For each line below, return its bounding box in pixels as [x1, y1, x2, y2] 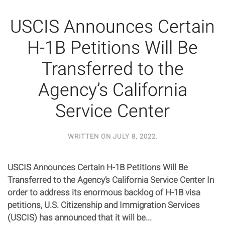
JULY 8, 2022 [113, 132, 156, 142]
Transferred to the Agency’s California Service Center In [8, 174, 214, 187]
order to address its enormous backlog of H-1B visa [8, 186, 200, 199]
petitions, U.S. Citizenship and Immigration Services [8, 199, 200, 212]
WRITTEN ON [67, 132, 113, 142]
